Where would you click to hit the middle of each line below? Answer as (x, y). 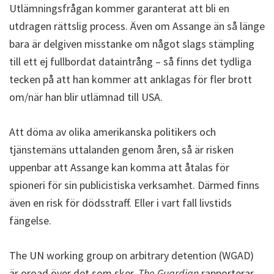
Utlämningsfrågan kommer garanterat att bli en (119, 8)
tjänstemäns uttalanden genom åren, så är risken (121, 150)
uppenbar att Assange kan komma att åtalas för (119, 167)
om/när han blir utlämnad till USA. (86, 97)
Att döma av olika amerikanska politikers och (113, 132)
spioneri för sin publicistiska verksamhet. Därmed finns (134, 185)
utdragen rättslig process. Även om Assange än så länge (137, 26)
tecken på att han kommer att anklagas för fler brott (131, 79)
